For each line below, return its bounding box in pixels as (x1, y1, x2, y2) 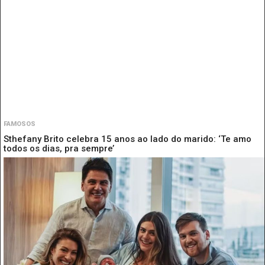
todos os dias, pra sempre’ (4, 143, 114, 154)
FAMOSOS (4, 119, 35, 128)
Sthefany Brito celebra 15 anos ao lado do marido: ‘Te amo (4, 133, 251, 144)
